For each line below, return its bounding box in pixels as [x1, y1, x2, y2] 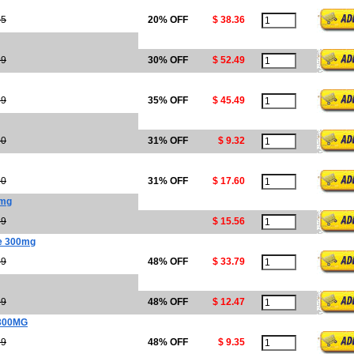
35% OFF [148, 95, 188, 106]
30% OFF [148, 55, 188, 66]
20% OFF [148, 14, 188, 25]
